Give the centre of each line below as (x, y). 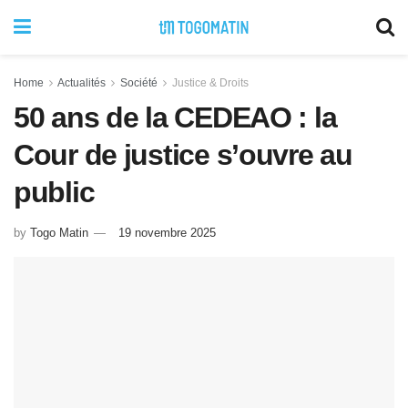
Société (139, 83)
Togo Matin (59, 232)
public (54, 192)
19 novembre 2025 (167, 232)
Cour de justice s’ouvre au (183, 155)
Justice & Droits (210, 83)
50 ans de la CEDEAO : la (175, 117)
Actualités (82, 83)
